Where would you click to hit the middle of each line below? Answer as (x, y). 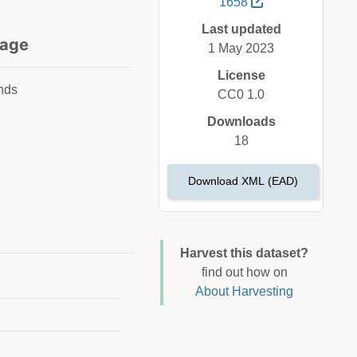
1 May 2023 (241, 49)
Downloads (241, 122)
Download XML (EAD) (243, 181)
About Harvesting (245, 292)
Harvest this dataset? (245, 253)
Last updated (241, 29)
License (241, 76)
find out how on (244, 273)
